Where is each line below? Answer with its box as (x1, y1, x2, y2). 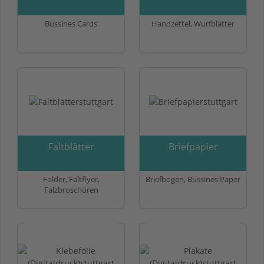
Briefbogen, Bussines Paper (146, 173, 240, 184)
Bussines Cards (45, 18, 97, 29)
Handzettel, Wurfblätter (151, 18, 235, 29)
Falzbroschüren (44, 184, 98, 195)
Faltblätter (48, 140, 94, 153)
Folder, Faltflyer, (42, 173, 100, 184)
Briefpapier (168, 140, 218, 153)
